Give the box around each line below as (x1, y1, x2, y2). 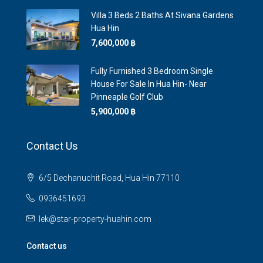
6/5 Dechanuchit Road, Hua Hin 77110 (37, 173, 180, 183)
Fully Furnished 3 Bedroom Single (91, 66, 213, 76)
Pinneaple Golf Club (91, 92, 163, 102)
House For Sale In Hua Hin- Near (91, 79, 207, 89)
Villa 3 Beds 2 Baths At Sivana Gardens (91, 11, 234, 20)
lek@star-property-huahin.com (39, 214, 151, 224)
